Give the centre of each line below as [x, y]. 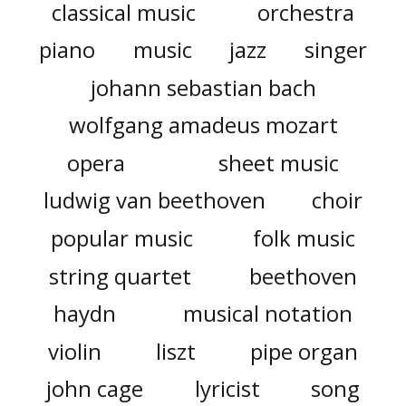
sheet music [279, 162]
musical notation [267, 314]
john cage [94, 389]
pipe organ [304, 351]
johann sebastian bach [203, 87]
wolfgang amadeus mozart [203, 125]
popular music [121, 237]
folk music [304, 237]
